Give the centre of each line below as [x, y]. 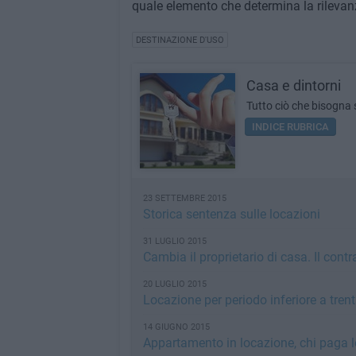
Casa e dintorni [293, 85]
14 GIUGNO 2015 [176, 327]
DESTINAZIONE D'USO [180, 40]
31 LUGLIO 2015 [174, 241]
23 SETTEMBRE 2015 [184, 198]
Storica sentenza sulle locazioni [231, 214]
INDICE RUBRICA [290, 127]
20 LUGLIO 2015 [174, 284]
